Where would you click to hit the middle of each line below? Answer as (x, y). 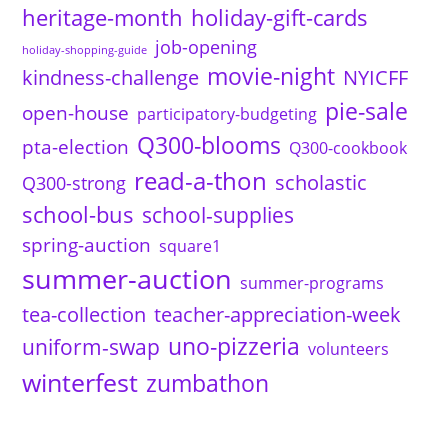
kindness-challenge (111, 77)
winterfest (80, 383)
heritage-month (103, 18)
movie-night (271, 77)
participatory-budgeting (227, 114)
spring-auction (87, 245)
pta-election (76, 147)
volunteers (349, 349)
